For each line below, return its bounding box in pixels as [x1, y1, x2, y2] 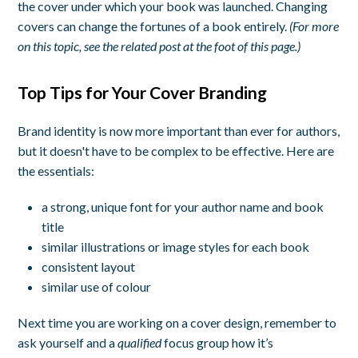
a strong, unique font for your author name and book [42, 199, 324, 215]
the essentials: [18, 163, 95, 179]
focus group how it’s [161, 335, 274, 351]
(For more [289, 18, 340, 34]
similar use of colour [42, 279, 152, 295]
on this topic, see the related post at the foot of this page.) [18, 38, 301, 54]
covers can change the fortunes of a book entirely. [18, 18, 290, 34]
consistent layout [42, 259, 136, 275]
